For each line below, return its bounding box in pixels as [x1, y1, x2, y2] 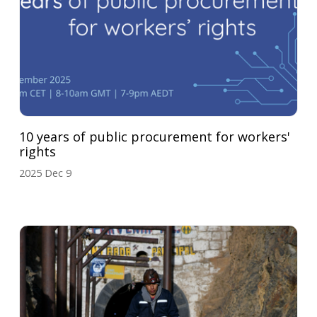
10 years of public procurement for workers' [19, 128, 291, 146]
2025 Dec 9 [19, 166, 72, 180]
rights [19, 143, 57, 161]
